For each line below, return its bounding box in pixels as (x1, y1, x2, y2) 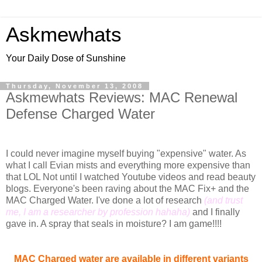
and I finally (192, 206, 240, 217)
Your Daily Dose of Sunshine (6, 53, 126, 63)
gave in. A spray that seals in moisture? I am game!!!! (6, 218, 222, 229)
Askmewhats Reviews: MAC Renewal (6, 89, 237, 105)
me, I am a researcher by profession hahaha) (6, 206, 192, 217)
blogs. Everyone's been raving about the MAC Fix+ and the (6, 183, 249, 194)
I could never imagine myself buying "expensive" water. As (6, 148, 246, 158)
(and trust (204, 195, 243, 205)
